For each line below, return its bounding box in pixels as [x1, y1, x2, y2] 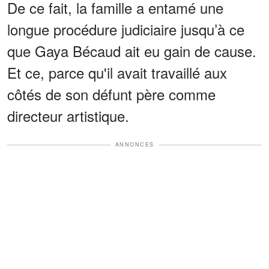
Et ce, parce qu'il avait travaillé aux [7, 62, 227, 83]
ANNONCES [115, 141, 154, 149]
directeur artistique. [7, 105, 129, 127]
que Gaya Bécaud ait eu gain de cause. [7, 40, 256, 62]
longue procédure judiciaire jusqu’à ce [7, 19, 244, 40]
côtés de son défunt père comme [7, 83, 216, 105]
